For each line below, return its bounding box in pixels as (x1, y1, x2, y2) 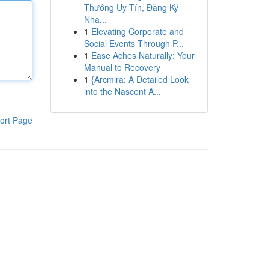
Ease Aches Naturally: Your (91, 49, 195, 61)
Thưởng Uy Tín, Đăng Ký (83, 1, 178, 13)
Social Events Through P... (83, 37, 184, 49)
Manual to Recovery (83, 61, 160, 73)
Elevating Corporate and (91, 25, 184, 37)
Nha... (83, 13, 107, 25)
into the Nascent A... (83, 85, 161, 97)
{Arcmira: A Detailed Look (91, 73, 189, 85)
